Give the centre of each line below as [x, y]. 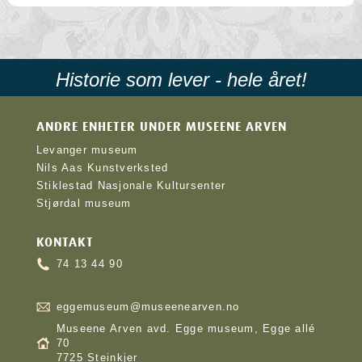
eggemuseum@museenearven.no [148, 307]
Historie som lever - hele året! [181, 80]
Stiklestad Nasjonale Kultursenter [131, 185]
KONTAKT [65, 243]
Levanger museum [87, 150]
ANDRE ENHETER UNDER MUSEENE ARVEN [161, 127]
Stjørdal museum [84, 203]
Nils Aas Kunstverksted [102, 168]
